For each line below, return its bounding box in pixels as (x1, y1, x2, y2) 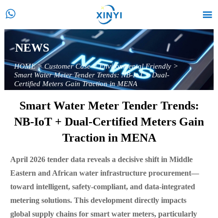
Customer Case (44, 63, 91, 71)
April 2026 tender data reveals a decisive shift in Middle (10, 156, 193, 164)
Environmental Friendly (99, 63, 171, 71)
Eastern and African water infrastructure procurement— (10, 169, 199, 178)
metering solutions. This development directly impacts (10, 197, 186, 205)
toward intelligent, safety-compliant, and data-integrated (10, 183, 195, 192)
